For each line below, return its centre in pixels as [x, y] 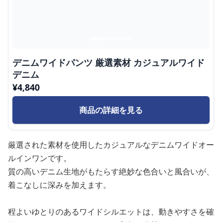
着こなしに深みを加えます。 [59, 185]
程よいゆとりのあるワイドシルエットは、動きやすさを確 [111, 212]
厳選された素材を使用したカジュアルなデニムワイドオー [111, 145]
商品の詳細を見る [111, 110]
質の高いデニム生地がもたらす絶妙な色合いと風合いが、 [111, 171]
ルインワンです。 [40, 158]
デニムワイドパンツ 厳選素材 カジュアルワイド [109, 62]
